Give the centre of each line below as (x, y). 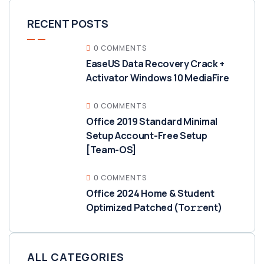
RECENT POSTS (68, 24)
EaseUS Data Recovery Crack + (156, 64)
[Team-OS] (111, 150)
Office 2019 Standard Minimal (152, 121)
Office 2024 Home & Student (150, 193)
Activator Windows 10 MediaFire (158, 78)
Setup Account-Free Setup (147, 136)
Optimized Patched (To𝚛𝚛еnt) (154, 207)
